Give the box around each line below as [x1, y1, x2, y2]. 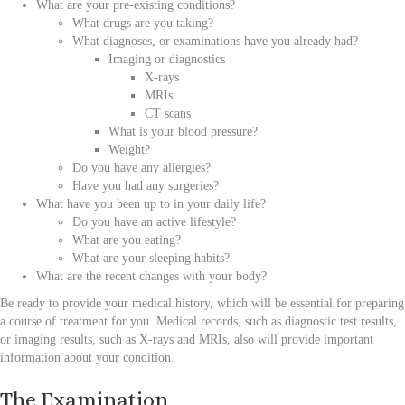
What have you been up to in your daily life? [36, 196, 266, 211]
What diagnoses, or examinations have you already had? [72, 33, 358, 48]
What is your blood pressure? [108, 124, 258, 138]
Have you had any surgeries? [72, 178, 219, 193]
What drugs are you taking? [72, 15, 213, 30]
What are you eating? [72, 232, 181, 247]
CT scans [145, 106, 191, 120]
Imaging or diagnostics [108, 52, 225, 66]
